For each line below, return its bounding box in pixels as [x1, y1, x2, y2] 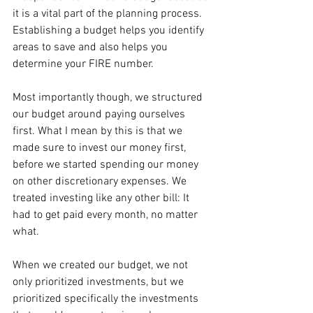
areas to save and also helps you [13, 40, 170, 54]
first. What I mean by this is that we [13, 124, 185, 138]
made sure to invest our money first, [13, 140, 189, 155]
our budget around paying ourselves [13, 107, 188, 122]
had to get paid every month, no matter [13, 208, 201, 222]
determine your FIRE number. [13, 57, 154, 71]
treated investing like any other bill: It [13, 191, 192, 205]
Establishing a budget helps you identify [13, 23, 207, 38]
